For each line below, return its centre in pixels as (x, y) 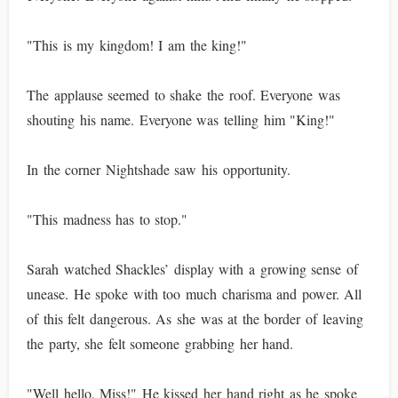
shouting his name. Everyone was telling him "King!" (181, 119)
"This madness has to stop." (107, 219)
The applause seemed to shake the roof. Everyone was (183, 95)
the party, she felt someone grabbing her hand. (160, 343)
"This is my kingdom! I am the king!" (137, 45)
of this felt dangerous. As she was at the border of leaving (195, 318)
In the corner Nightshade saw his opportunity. (159, 169)
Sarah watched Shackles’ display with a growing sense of (192, 269)
